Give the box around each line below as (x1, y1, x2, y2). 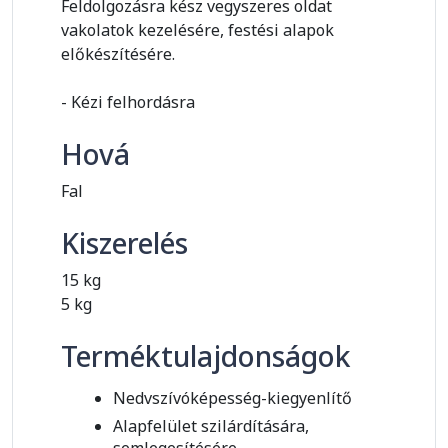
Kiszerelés (61, 224, 188, 263)
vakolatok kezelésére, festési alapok (61, 19, 334, 42)
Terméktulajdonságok (61, 337, 351, 376)
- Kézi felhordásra (61, 91, 195, 114)
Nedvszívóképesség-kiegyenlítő (113, 387, 352, 410)
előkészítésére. (61, 43, 175, 66)
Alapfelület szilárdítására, (113, 415, 309, 438)
